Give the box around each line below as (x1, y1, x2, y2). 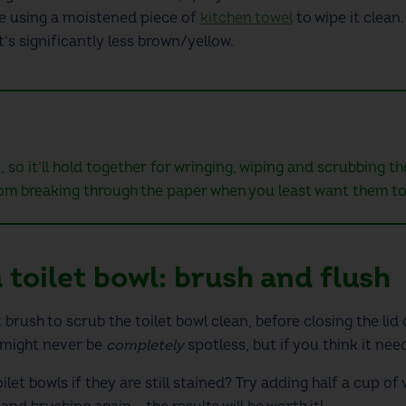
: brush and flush (158, 259, 391, 296)
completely (105, 335, 188, 354)
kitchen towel (199, 8, 293, 27)
